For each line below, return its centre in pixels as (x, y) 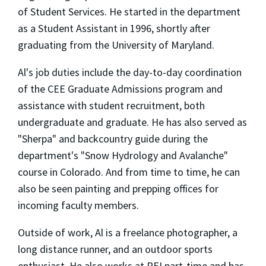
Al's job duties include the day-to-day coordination (130, 72)
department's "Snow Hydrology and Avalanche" (123, 155)
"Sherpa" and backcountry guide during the (113, 138)
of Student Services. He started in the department (129, 11)
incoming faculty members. (78, 205)
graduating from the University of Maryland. (116, 45)
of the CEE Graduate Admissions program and (120, 88)
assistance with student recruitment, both (111, 105)
